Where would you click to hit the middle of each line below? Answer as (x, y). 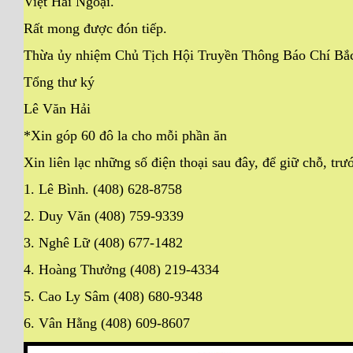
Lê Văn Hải (57, 108)
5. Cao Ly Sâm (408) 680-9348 (113, 296)
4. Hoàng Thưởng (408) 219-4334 (121, 269)
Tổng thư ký (59, 82)
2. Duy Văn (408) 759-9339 (104, 216)
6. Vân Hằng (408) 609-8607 (107, 323)
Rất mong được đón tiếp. (95, 28)
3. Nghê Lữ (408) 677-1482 (103, 242)
